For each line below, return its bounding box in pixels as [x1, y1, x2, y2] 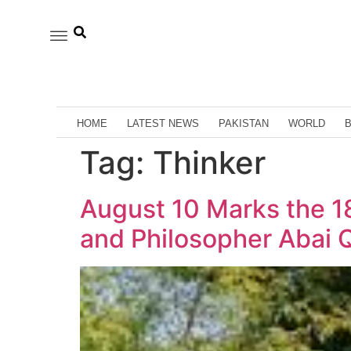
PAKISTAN [219, 117, 269, 129]
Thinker [153, 143, 266, 182]
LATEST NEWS [127, 117, 199, 129]
